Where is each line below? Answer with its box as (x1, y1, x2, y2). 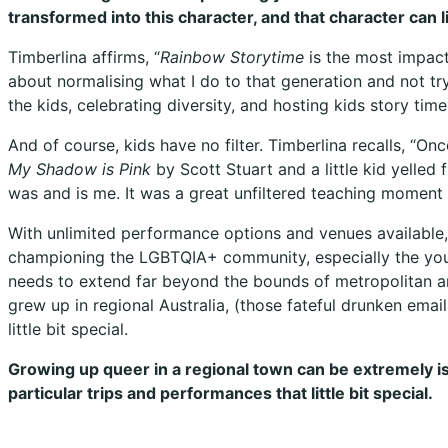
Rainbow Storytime (160, 46, 304, 67)
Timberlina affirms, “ (8, 46, 160, 67)
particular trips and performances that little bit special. (8, 382, 433, 403)
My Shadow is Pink (8, 158, 151, 179)
